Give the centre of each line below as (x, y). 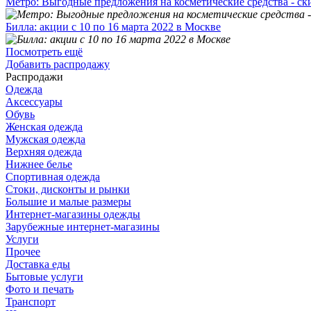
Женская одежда (44, 126)
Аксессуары (34, 101)
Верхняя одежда (44, 151)
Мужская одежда (45, 139)
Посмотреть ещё (44, 51)
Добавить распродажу (58, 64)
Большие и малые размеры (68, 201)
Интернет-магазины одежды (73, 214)
